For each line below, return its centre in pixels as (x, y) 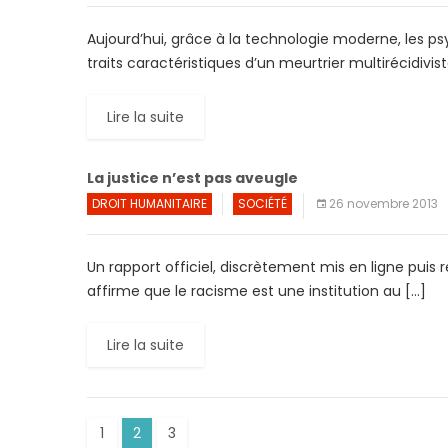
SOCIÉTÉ (262, 203)
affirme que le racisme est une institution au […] (256, 291)
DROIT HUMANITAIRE (149, 203)
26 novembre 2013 (383, 203)
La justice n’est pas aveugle (192, 178)
